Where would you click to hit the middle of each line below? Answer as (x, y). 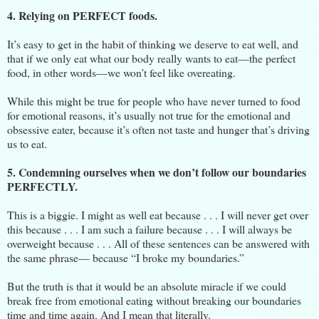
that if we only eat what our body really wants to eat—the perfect (151, 58)
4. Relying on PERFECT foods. (82, 15)
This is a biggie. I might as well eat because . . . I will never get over (158, 214)
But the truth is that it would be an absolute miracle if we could (147, 286)
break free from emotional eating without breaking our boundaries (154, 300)
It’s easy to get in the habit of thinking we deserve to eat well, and (153, 43)
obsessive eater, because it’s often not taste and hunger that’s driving (158, 129)
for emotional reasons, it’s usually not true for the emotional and (149, 115)
